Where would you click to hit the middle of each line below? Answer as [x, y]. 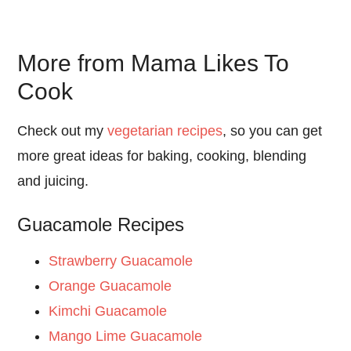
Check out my [63, 131]
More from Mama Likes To [154, 63]
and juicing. [53, 181]
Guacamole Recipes [101, 225]
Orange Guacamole [110, 286]
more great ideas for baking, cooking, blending [162, 156]
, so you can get [273, 131]
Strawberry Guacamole [121, 261]
